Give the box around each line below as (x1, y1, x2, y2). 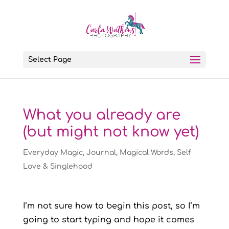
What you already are (22, 107, 180, 123)
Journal (86, 149, 116, 156)
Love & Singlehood (22, 163, 93, 170)
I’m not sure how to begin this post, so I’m (22, 201, 200, 211)
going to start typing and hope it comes (22, 215, 194, 224)
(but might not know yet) (22, 124, 199, 140)
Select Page (28, 56, 72, 63)
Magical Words (119, 149, 173, 156)
